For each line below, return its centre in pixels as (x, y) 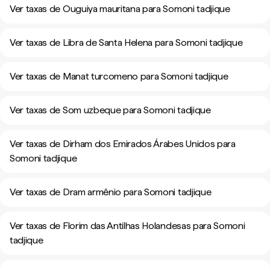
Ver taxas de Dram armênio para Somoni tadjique (111, 192)
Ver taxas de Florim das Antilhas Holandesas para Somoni (127, 226)
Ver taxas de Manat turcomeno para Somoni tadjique (119, 76)
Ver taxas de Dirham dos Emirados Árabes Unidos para (123, 144)
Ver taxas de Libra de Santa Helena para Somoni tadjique (126, 42)
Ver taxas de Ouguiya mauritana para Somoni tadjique (120, 9)
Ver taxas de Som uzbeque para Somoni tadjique (110, 110)
